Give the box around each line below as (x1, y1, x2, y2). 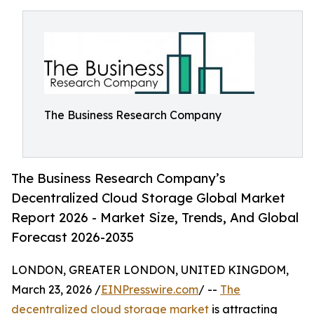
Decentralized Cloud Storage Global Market (11, 190, 285, 206)
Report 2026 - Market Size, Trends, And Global (11, 210, 299, 226)
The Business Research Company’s (11, 170, 226, 186)
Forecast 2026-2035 (11, 229, 134, 245)
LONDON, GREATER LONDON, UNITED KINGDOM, (11, 263, 289, 278)
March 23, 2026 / (11, 282, 101, 297)
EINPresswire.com (101, 282, 198, 297)
